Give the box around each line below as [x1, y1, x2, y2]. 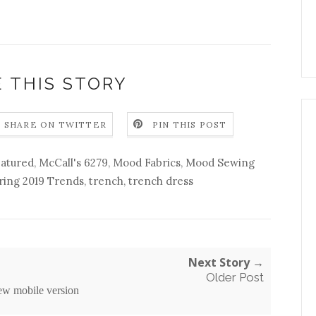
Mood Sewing [185, 155, 255, 169]
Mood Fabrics [112, 155, 181, 169]
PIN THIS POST [152, 119, 227, 130]
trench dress [128, 174, 193, 188]
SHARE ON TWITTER [4, 119, 107, 130]
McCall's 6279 [38, 155, 108, 169]
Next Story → [188, 254, 264, 270]
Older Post [206, 269, 264, 284]
